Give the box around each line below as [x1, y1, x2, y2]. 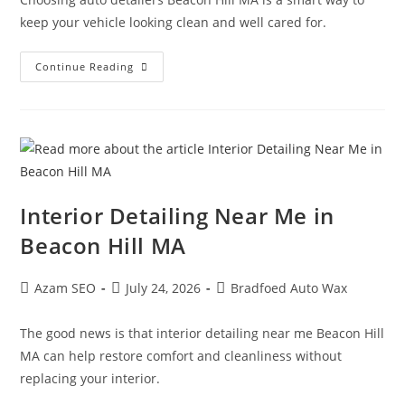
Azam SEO [34, 278, 97, 297]
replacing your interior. [20, 369, 161, 387]
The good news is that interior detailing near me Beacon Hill [20, 324, 385, 342]
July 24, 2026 [126, 278, 202, 297]
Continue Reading [35, 59, 135, 73]
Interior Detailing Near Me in [20, 200, 334, 231]
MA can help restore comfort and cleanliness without [20, 346, 343, 364]
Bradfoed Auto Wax [231, 278, 348, 297]
